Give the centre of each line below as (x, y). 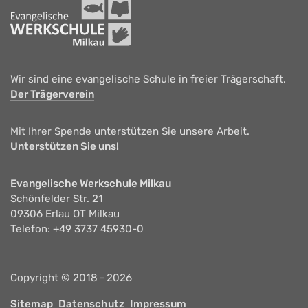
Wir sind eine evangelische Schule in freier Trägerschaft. (148, 79)
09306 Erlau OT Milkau (65, 214)
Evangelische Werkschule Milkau (91, 184)
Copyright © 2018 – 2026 (71, 278)
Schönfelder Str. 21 (57, 199)
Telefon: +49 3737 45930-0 (77, 229)
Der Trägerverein (52, 95)
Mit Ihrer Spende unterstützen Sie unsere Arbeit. (130, 132)
